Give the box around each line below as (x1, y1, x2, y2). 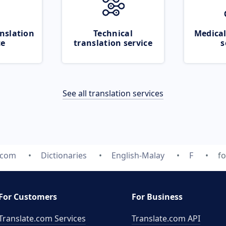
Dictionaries (40, 150, 87, 161)
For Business (132, 191, 183, 202)
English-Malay (111, 150, 164, 161)
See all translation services (63, 88, 163, 99)
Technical (93, 28, 133, 39)
